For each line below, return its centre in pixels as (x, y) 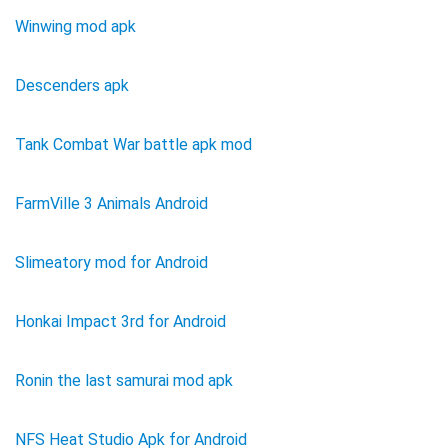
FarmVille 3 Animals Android (111, 203)
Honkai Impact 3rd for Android (120, 321)
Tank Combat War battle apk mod (133, 144)
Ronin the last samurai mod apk (124, 380)
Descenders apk (72, 85)
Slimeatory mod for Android (111, 262)
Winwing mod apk (75, 26)
